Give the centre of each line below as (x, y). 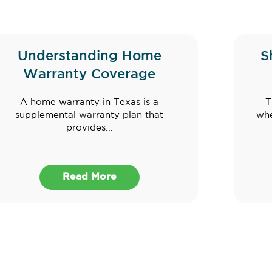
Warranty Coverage (89, 75)
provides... (89, 128)
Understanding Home (89, 57)
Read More (89, 178)
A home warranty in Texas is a (89, 103)
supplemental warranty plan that (89, 115)
